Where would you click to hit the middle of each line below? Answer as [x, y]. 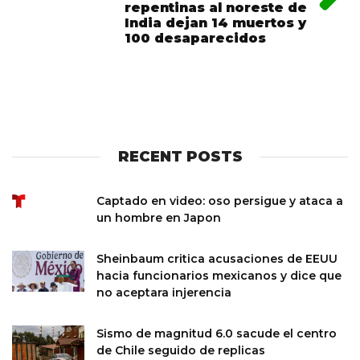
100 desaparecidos [195, 38]
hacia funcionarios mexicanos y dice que [219, 276]
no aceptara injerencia [164, 292]
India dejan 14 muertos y [215, 23]
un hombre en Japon [159, 218]
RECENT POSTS [180, 157]
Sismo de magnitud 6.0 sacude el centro [217, 333]
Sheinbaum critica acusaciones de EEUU [217, 259]
